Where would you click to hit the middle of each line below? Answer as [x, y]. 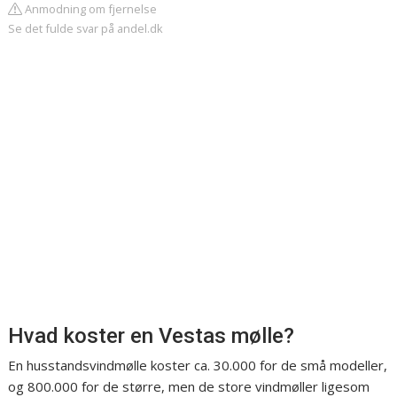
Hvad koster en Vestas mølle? [152, 336]
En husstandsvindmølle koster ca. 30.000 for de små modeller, [198, 366]
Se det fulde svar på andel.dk [86, 29]
